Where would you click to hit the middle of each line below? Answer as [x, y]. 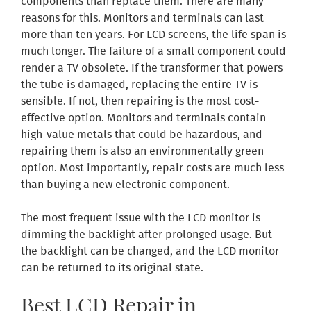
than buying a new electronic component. [125, 185]
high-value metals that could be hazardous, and [142, 135]
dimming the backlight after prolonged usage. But [146, 235]
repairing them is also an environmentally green [142, 152]
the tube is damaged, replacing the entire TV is [139, 85]
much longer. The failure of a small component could [153, 52]
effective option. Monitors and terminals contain [143, 119]
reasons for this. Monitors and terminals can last [142, 19]
